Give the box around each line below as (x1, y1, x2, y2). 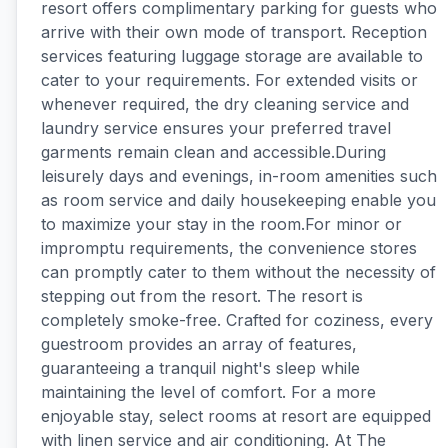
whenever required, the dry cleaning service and (41, 94, 409, 114)
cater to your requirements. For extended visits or (41, 70, 418, 90)
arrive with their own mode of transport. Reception (41, 22, 427, 42)
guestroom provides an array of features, (41, 334, 357, 354)
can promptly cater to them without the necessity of (41, 262, 436, 282)
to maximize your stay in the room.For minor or (41, 214, 402, 234)
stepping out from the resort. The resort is (41, 286, 363, 306)
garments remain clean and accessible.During (41, 142, 386, 162)
